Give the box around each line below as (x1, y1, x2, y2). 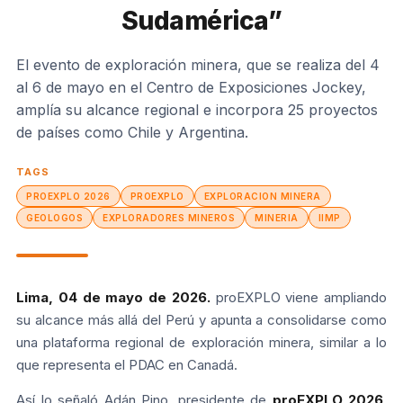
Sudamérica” (121, 4, 282, 36)
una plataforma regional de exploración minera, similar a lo (16, 333, 387, 351)
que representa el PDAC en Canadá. (16, 355, 237, 373)
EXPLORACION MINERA (203, 190, 321, 201)
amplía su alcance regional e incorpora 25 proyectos (16, 100, 378, 119)
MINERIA (255, 211, 299, 223)
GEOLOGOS (26, 211, 83, 223)
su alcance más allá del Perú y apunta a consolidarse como (16, 310, 387, 328)
